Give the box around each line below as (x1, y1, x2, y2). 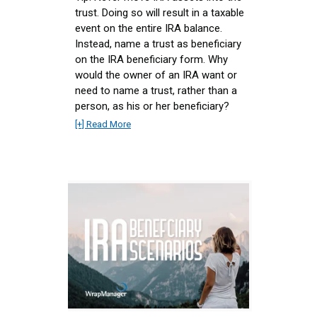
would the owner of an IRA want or (75, 68, 237, 81)
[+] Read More (75, 118, 131, 129)
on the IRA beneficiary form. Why (75, 52, 228, 66)
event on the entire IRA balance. (75, 21, 222, 35)
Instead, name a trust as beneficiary (75, 37, 241, 50)
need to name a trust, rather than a (75, 83, 237, 97)
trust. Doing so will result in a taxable (75, 6, 244, 19)
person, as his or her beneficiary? (75, 99, 229, 113)
